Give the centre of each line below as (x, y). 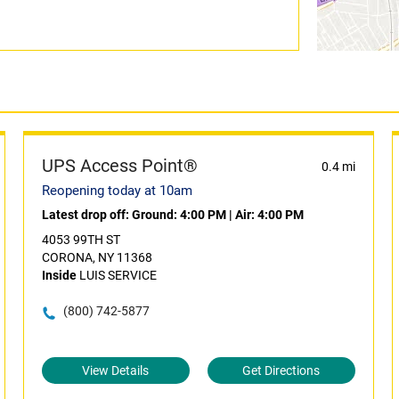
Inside (59, 275)
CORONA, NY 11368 (97, 257)
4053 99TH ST (81, 240)
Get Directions (281, 370)
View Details (116, 370)
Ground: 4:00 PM (179, 215)
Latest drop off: (86, 215)
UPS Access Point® (119, 166)
